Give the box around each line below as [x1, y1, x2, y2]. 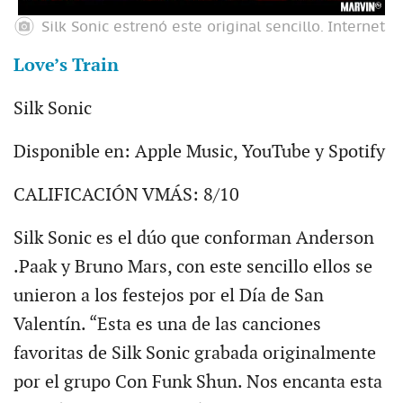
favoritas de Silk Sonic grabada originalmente [13, 343, 376, 365]
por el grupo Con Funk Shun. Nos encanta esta [13, 372, 382, 394]
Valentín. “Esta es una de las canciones [13, 314, 321, 336]
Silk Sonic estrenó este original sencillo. [40, 19, 324, 36]
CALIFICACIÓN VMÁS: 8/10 [13, 184, 239, 207]
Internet [327, 19, 385, 36]
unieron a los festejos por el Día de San [13, 285, 324, 308]
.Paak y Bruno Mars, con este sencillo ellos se [13, 256, 372, 279]
